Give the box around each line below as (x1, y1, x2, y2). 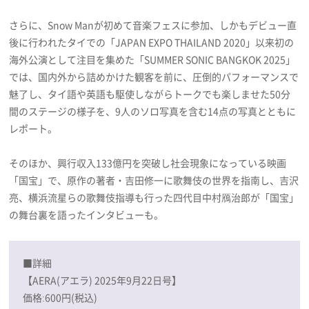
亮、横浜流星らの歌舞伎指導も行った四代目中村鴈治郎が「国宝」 (9, 190, 299, 205)
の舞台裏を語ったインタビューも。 (9, 208, 164, 222)
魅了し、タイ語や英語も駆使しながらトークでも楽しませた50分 (9, 87, 291, 101)
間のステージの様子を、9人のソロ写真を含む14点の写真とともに (9, 104, 297, 119)
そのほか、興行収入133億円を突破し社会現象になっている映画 (9, 156, 287, 170)
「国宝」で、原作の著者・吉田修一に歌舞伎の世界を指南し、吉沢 (9, 173, 299, 188)
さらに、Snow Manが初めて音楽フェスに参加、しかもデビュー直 (9, 18, 297, 32)
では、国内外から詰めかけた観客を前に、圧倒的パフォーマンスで (9, 70, 299, 84)
